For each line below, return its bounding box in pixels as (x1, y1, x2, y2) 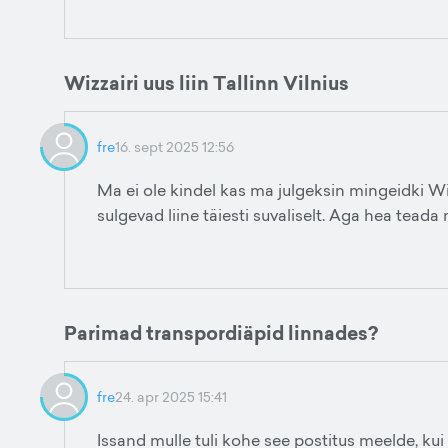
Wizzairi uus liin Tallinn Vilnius (64, 69, 349, 97)
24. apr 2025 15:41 (115, 387, 227, 406)
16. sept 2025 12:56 (115, 137, 234, 156)
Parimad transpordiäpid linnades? (64, 319, 378, 347)
